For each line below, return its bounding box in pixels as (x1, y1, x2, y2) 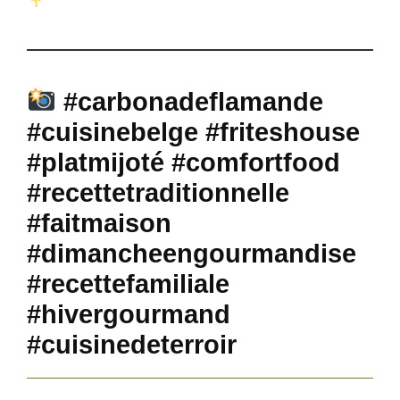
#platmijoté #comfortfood (27, 147, 340, 177)
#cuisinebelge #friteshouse (27, 117, 360, 146)
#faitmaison (27, 208, 171, 237)
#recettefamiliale (27, 269, 229, 298)
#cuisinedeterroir (27, 329, 237, 359)
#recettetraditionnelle (27, 178, 289, 207)
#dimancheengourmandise (27, 238, 356, 268)
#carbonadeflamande (56, 87, 324, 116)
